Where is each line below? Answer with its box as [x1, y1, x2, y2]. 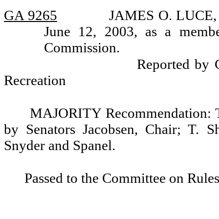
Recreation [4, 72, 66, 88]
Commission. [44, 40, 120, 55]
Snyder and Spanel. [4, 137, 115, 153]
